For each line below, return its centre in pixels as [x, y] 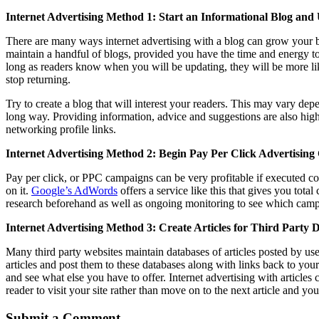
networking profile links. [61, 129]
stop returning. [38, 79]
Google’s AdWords [74, 190]
